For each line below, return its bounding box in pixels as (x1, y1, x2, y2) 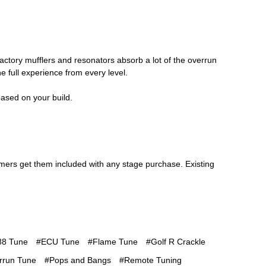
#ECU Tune (36, 237, 80, 247)
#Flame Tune (87, 237, 138, 247)
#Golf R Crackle (145, 237, 205, 247)
